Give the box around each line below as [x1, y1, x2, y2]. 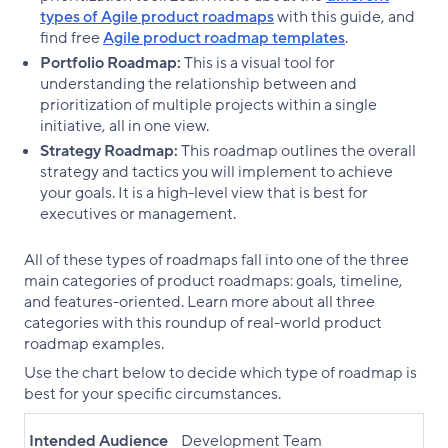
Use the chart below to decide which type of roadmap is [24, 361, 417, 384]
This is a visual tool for [184, 51, 335, 74]
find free [40, 26, 103, 49]
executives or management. [40, 202, 236, 225]
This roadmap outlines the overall [178, 139, 416, 162]
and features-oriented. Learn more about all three [24, 290, 375, 313]
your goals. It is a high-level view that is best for [40, 181, 368, 204]
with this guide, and [274, 5, 415, 28]
